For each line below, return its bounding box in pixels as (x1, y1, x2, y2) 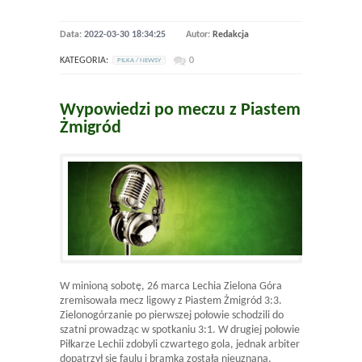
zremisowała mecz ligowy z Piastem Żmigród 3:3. (60, 294, 282, 307)
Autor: (186, 29, 213, 40)
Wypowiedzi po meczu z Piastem (60, 100, 301, 120)
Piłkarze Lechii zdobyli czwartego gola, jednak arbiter (60, 338, 300, 351)
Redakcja (213, 29, 249, 40)
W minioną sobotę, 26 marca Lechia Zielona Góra (60, 280, 282, 293)
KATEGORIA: (60, 55, 108, 65)
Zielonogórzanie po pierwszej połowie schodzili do (60, 309, 284, 322)
